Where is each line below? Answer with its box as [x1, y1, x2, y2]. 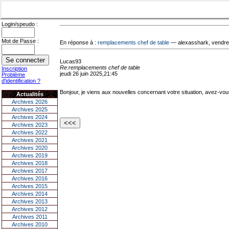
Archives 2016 [12, 175, 48, 181]
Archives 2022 [12, 129, 48, 135]
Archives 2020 [12, 145, 48, 151]
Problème [2, 72, 25, 78]
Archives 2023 [12, 122, 48, 128]
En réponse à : [60, 39, 98, 45]
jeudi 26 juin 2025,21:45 [60, 71, 118, 77]
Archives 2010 [12, 221, 48, 227]
